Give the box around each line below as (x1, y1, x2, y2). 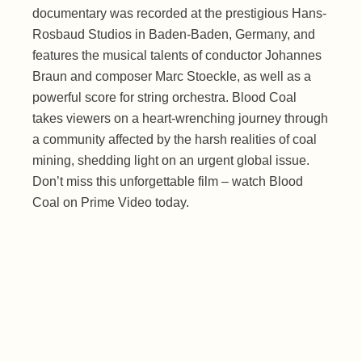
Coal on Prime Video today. (32, 196, 190, 210)
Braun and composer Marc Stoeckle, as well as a (32, 69, 312, 84)
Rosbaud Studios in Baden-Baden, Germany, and (32, 27, 316, 42)
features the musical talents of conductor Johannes (32, 48, 322, 63)
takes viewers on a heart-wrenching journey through (32, 112, 329, 126)
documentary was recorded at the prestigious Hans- (32, 6, 327, 21)
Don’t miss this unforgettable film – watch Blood (32, 175, 304, 189)
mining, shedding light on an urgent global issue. (32, 154, 310, 168)
